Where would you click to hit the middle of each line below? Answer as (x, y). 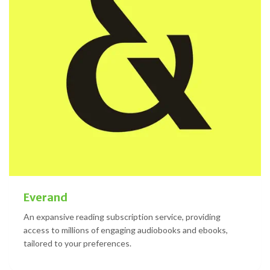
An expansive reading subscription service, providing (122, 217)
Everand (46, 198)
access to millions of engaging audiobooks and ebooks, (126, 230)
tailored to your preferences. (77, 243)
